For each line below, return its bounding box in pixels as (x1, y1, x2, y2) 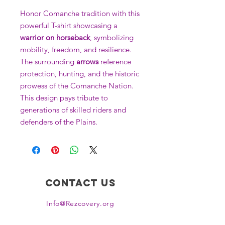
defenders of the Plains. (20, 117, 97, 127)
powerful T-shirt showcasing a (20, 20, 118, 30)
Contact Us (45, 176, 116, 189)
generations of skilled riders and (20, 104, 126, 115)
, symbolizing (90, 32, 134, 42)
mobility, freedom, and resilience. (20, 44, 132, 54)
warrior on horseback (20, 32, 90, 42)
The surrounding (20, 56, 76, 66)
